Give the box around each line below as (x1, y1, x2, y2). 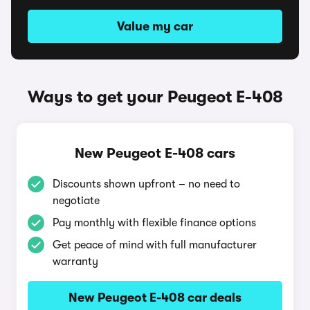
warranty (53, 255, 98, 268)
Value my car (117, 19, 193, 33)
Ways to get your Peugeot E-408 (27, 87, 283, 107)
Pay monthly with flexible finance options (53, 217, 256, 229)
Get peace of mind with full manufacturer (53, 239, 257, 251)
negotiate (53, 194, 100, 207)
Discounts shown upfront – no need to (53, 178, 240, 190)
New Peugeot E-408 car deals (69, 291, 241, 304)
